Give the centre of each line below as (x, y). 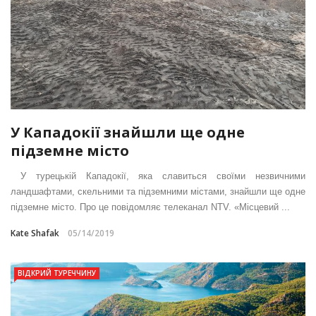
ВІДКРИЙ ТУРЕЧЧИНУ (57, 273)
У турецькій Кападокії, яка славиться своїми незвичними (158, 176)
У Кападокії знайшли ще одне (128, 133)
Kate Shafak (35, 233)
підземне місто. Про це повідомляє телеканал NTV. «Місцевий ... (150, 207)
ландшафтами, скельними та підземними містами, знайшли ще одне (158, 192)
